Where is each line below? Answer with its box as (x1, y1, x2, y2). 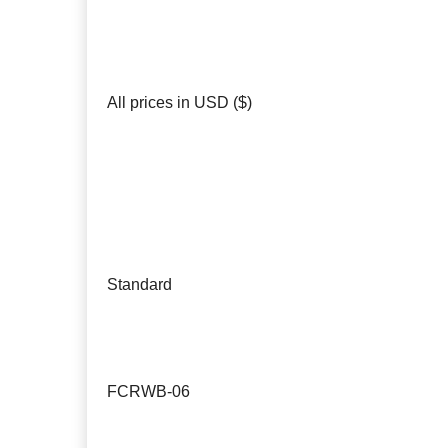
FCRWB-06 (107, 382, 190, 400)
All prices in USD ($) (107, 93, 252, 111)
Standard (107, 275, 172, 293)
